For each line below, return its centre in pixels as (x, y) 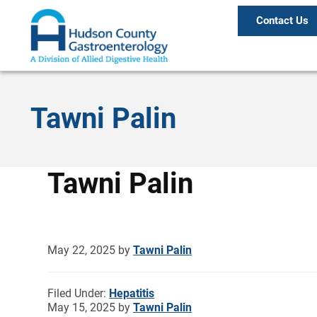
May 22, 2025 (82, 250)
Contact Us (282, 21)
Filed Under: (79, 293)
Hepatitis (132, 293)
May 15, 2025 (82, 307)
